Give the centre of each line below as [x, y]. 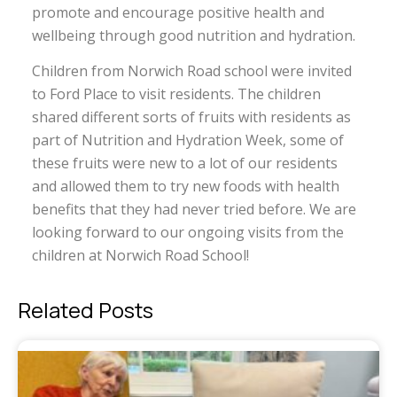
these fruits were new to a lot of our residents [184, 163]
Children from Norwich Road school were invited [191, 71]
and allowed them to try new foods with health [185, 187]
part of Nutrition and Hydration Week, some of [187, 140]
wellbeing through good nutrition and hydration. [193, 35]
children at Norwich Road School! [140, 256]
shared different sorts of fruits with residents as [191, 117]
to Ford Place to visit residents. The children [176, 94]
